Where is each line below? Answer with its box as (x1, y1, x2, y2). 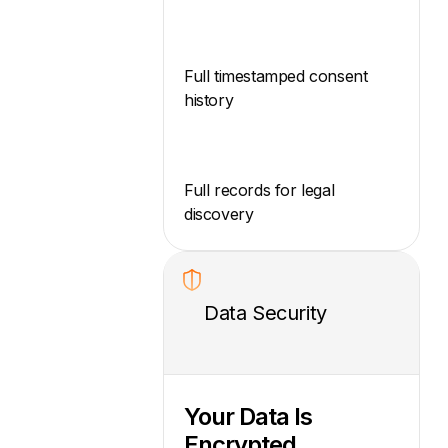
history (184, 89, 234, 110)
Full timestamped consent (184, 65, 368, 86)
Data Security (204, 300, 327, 325)
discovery (184, 203, 254, 224)
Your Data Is (184, 402, 312, 432)
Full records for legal (184, 179, 335, 200)
